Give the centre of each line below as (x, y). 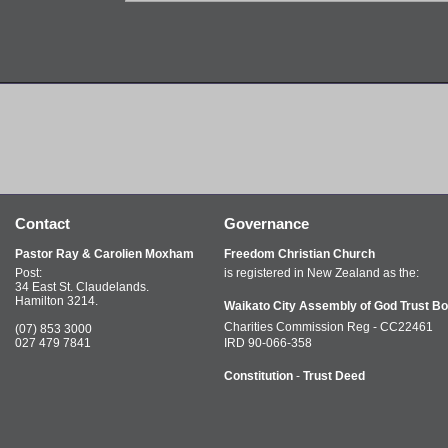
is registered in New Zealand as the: (321, 273)
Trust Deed (334, 376)
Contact (42, 223)
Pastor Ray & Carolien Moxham (104, 254)
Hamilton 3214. (56, 301)
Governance (266, 223)
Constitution (260, 376)
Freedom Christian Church (299, 254)
